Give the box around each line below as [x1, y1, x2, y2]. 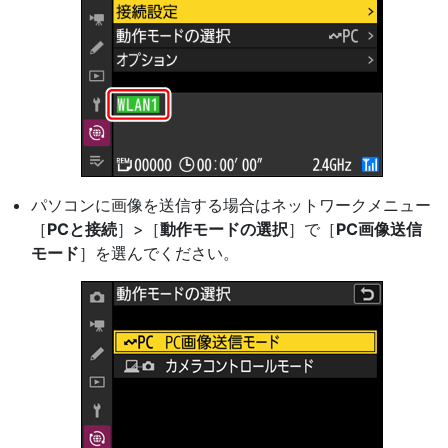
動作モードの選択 [160, 219, 288, 239]
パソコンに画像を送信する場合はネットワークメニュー [31, 195, 431, 215]
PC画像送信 [336, 219, 422, 239]
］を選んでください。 [79, 243, 239, 263]
